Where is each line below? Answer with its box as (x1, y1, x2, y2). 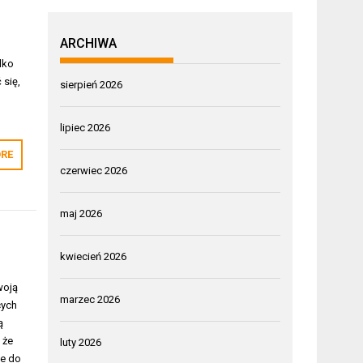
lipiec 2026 (60, 121, 111, 134)
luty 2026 (60, 335, 102, 348)
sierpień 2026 (60, 78, 123, 91)
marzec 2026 (60, 293, 121, 305)
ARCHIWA (60, 35, 117, 51)
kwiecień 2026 (60, 250, 127, 263)
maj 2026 (60, 207, 103, 220)
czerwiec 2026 (60, 164, 128, 177)
